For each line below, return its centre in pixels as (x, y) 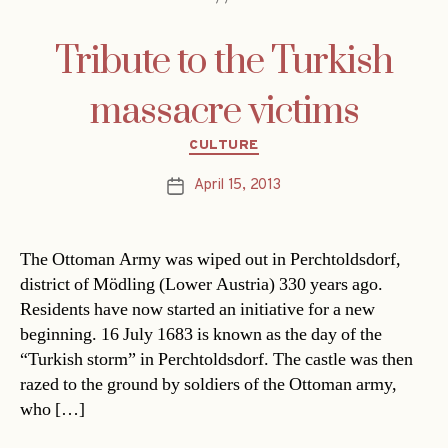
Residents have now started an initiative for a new (197, 310)
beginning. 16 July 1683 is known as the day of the (201, 335)
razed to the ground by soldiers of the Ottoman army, (208, 385)
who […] (52, 410)
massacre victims (224, 111)
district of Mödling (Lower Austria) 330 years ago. (201, 285)
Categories (266, 141)
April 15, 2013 (237, 186)
